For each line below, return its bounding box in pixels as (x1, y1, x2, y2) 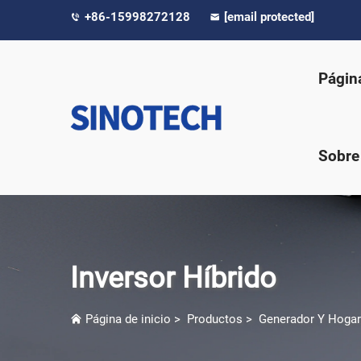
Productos (187, 312, 243, 327)
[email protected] (224, 10, 314, 24)
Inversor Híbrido (70, 261, 276, 296)
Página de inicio (85, 312, 171, 327)
